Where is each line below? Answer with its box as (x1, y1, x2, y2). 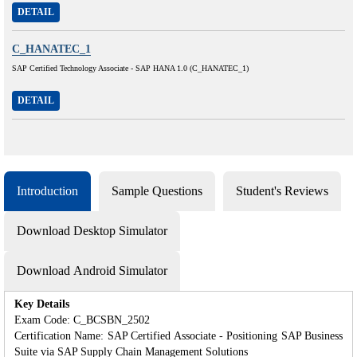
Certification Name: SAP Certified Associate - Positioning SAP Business (14, 329, 343, 342)
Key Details (14, 297, 69, 310)
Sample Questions (112, 183, 202, 198)
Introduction (17, 183, 78, 198)
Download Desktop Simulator (17, 223, 167, 237)
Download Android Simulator (17, 263, 167, 277)
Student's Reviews (236, 183, 328, 198)
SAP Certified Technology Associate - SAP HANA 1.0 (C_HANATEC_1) (12, 63, 249, 73)
